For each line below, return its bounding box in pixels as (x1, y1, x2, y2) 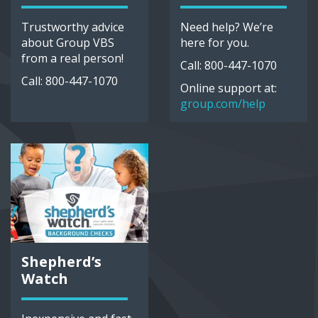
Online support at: (180, 80, 277, 97)
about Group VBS (21, 35, 114, 51)
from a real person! (21, 50, 124, 67)
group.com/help (180, 96, 265, 112)
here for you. (180, 35, 249, 51)
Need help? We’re (180, 19, 273, 35)
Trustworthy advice (21, 19, 124, 35)
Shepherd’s (21, 252, 102, 272)
